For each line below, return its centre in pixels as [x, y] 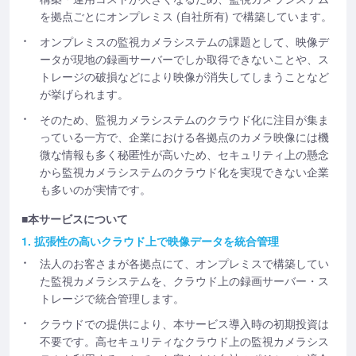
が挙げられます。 [84, 93]
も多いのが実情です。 [95, 189]
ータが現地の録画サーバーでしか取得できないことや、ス [184, 58]
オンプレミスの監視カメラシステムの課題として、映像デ [184, 41]
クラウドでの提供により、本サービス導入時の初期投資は [184, 323]
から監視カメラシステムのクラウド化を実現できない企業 [184, 171]
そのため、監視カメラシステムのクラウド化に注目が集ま [184, 119]
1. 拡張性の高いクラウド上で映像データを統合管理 [150, 240]
